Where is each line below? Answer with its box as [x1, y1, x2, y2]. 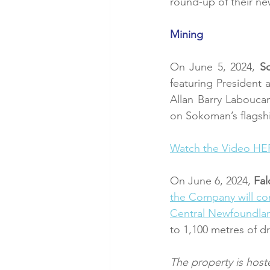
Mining [170, 28, 203, 41]
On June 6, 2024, [170, 174, 251, 187]
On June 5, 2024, [170, 60, 260, 74]
